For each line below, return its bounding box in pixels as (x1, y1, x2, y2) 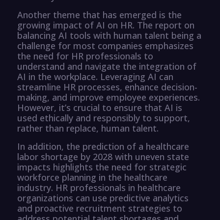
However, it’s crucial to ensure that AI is (17, 101, 182, 113)
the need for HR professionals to (17, 50, 153, 62)
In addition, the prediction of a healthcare (17, 140, 189, 152)
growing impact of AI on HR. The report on (17, 19, 194, 31)
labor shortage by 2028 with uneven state (17, 150, 189, 163)
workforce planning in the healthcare (17, 171, 167, 183)
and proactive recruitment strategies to (17, 202, 182, 214)
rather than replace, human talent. (17, 122, 159, 134)
